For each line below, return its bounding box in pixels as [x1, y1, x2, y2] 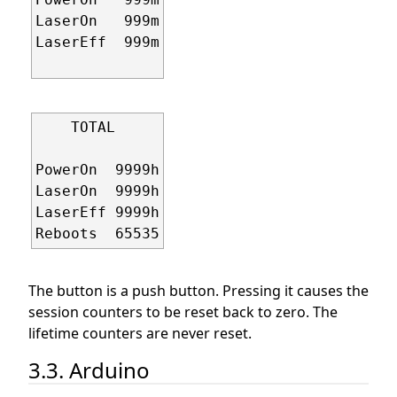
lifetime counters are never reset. [28, 323, 252, 343]
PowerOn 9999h [35, 160, 160, 178]
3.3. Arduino [28, 354, 150, 385]
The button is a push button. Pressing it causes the [28, 280, 369, 300]
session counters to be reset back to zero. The [28, 301, 338, 322]
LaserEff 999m [35, 33, 160, 51]
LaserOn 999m [35, 12, 160, 29]
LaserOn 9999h [35, 182, 160, 199]
